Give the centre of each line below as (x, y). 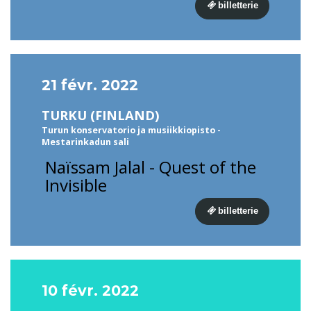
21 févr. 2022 (90, 85)
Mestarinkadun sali (85, 142)
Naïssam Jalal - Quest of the (151, 167)
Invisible (76, 185)
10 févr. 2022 (90, 291)
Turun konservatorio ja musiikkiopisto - (131, 130)
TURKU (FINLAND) (101, 115)
